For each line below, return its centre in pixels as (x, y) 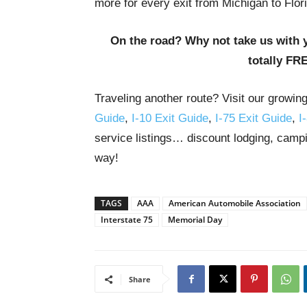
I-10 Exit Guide (170, 118)
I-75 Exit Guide (254, 118)
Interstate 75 (127, 220)
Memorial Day (195, 220)
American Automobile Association (235, 203)
